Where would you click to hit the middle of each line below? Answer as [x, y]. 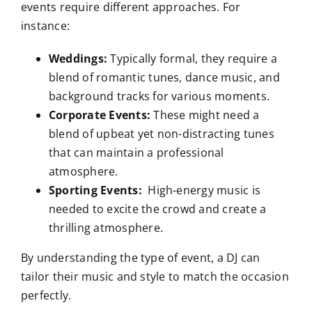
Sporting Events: [95, 190]
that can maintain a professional [136, 153]
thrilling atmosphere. [106, 228]
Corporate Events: [100, 115]
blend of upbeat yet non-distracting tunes [161, 134]
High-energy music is [201, 190]
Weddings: [79, 59]
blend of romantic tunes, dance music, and [164, 78]
